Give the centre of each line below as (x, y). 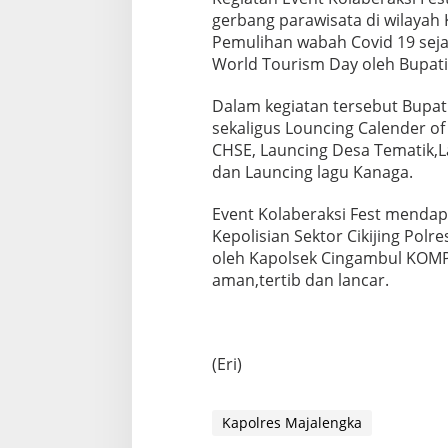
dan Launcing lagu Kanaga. (312, 171)
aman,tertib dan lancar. (300, 279)
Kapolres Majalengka (291, 422)
